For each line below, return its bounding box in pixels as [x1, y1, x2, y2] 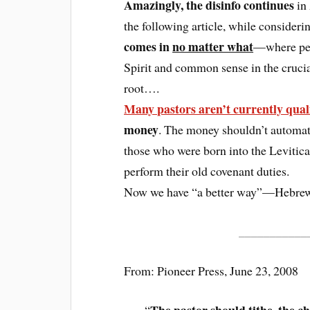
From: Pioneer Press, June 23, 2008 [124, 262, 299, 279]
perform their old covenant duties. [124, 163, 290, 180]
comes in [124, 37, 173, 56]
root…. [124, 80, 160, 97]
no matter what [172, 37, 254, 56]
